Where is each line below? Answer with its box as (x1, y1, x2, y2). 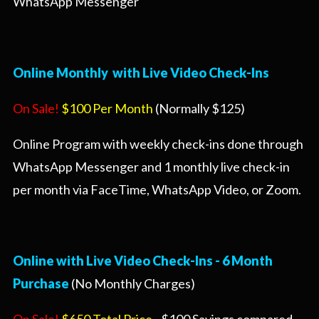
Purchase (13, 276, 69, 292)
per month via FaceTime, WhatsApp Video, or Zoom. (13, 182, 301, 198)
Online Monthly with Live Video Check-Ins (13, 65, 269, 81)
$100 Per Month (61, 100, 153, 117)
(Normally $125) (153, 100, 247, 117)
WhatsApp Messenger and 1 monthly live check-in (13, 159, 290, 175)
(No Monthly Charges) (69, 276, 195, 292)
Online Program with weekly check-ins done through (13, 136, 303, 152)
